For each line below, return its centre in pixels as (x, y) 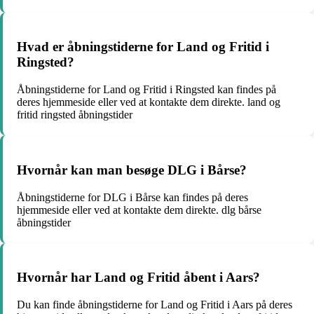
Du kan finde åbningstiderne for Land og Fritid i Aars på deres (155, 305)
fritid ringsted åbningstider (75, 115)
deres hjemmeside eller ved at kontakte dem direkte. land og (149, 102)
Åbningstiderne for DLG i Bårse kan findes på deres (132, 197)
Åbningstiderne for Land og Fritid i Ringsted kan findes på (146, 90)
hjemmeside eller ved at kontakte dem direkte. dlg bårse (139, 210)
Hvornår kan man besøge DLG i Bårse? (132, 170)
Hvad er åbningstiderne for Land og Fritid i (143, 47)
